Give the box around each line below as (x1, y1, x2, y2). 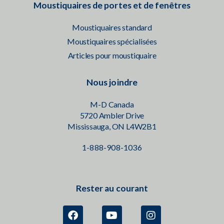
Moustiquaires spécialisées (67, 36, 157, 46)
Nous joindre (86, 77, 137, 88)
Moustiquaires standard (72, 22, 152, 32)
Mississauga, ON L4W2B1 (67, 121, 156, 131)
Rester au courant (76, 183, 148, 194)
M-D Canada (90, 99, 134, 109)
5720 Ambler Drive (79, 110, 144, 120)
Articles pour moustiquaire (67, 50, 156, 60)
